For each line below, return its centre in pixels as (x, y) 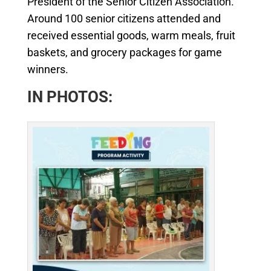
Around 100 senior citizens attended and (124, 18)
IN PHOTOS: (70, 96)
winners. (47, 69)
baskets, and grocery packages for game (124, 52)
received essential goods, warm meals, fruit (131, 35)
